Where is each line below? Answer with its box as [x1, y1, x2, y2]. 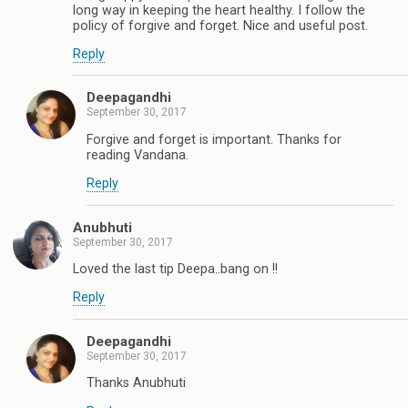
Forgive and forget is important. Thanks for [87, 131, 342, 148]
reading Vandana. [87, 147, 189, 163]
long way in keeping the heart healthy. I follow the [73, 2, 365, 18]
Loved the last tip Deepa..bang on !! [73, 260, 278, 277]
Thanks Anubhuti [87, 375, 186, 392]
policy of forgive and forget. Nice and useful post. [73, 17, 368, 34]
